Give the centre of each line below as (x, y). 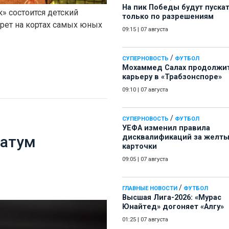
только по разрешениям (168, 17)
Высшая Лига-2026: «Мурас (172, 198)
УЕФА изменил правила (166, 128)
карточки (140, 147)
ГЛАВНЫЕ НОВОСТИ (150, 189)
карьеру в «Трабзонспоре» (172, 77)
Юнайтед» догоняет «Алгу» (173, 207)
